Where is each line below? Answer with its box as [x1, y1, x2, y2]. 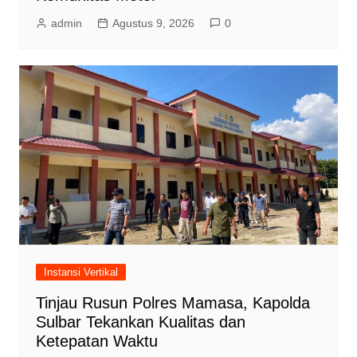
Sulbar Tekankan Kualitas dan [35, 312, 245, 331]
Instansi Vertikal [43, 265, 118, 278]
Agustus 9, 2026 [112, 16, 194, 29]
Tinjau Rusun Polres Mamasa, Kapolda [35, 293, 310, 312]
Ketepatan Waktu [35, 331, 158, 350]
